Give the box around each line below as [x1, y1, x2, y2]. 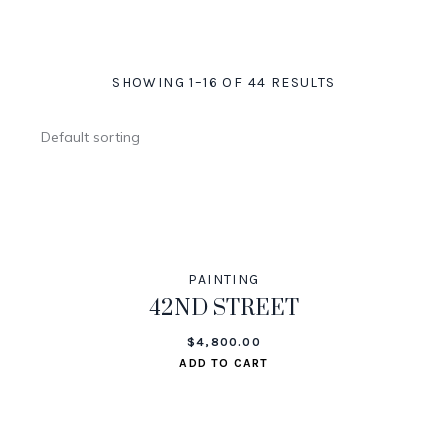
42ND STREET [148, 294, 299, 322]
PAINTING [188, 270, 260, 288]
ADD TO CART [179, 355, 269, 370]
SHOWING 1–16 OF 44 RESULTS [112, 73, 336, 91]
